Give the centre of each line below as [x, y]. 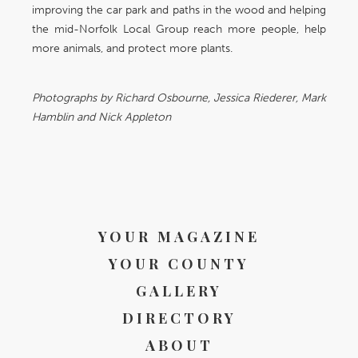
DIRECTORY [179, 318]
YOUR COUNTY [179, 264]
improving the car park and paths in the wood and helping [179, 10]
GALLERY [179, 291]
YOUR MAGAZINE [179, 237]
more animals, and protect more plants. [132, 49]
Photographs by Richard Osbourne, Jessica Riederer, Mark [179, 98]
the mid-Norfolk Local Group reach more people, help [179, 30]
